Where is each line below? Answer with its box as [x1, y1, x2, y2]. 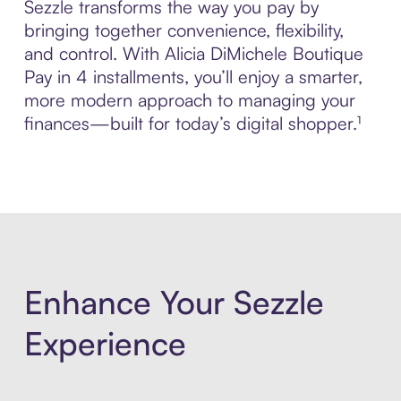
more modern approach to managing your [23, 89, 355, 112]
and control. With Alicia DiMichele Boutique [23, 42, 363, 65]
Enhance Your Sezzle [23, 281, 324, 322]
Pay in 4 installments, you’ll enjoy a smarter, [23, 65, 363, 89]
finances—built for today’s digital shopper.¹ [23, 112, 361, 135]
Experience [23, 322, 186, 363]
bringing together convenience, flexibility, [23, 19, 344, 42]
